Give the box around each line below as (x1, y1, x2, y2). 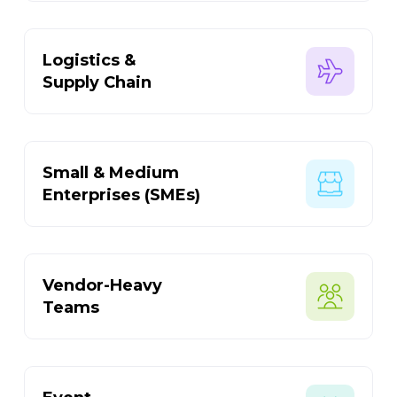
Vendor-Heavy (43, 275, 163, 295)
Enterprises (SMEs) (43, 184, 201, 205)
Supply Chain (43, 72, 152, 92)
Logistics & (43, 50, 136, 70)
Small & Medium (43, 162, 180, 183)
